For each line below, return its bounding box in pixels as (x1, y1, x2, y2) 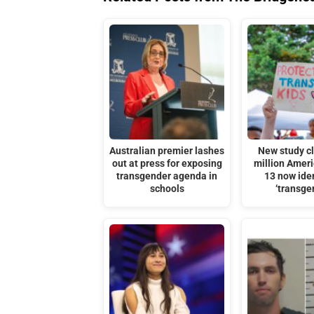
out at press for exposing (111, 158, 222, 170)
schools (149, 183, 184, 196)
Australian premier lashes (109, 145, 225, 158)
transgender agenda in (116, 170, 218, 183)
